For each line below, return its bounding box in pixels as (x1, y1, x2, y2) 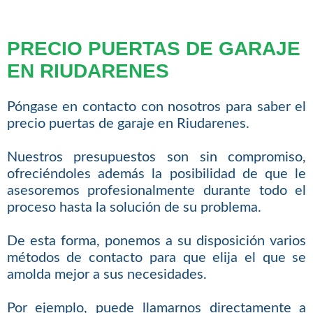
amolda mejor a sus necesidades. (6, 268, 207, 282)
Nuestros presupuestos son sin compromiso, (6, 150, 307, 165)
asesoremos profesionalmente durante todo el (6, 184, 307, 198)
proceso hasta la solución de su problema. (6, 201, 261, 215)
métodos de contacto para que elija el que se (6, 251, 307, 265)
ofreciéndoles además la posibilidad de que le (6, 167, 307, 182)
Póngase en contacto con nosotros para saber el (6, 100, 307, 115)
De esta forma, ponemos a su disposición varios (6, 234, 307, 249)
